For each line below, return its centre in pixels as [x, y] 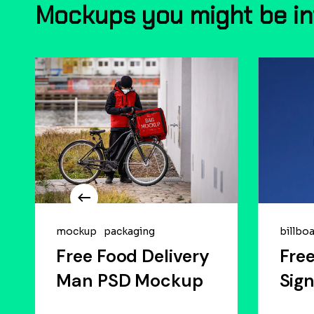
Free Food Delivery [133, 257]
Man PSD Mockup [130, 281]
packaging [130, 232]
